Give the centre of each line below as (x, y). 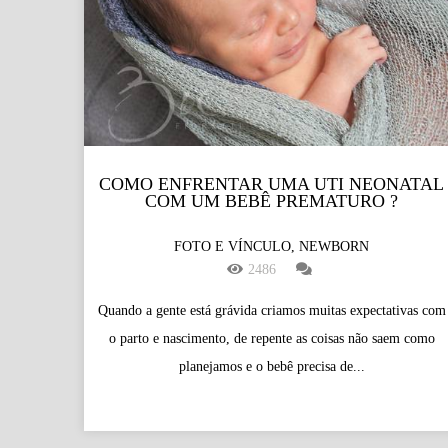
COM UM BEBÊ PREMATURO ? (272, 200)
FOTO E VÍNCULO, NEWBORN (272, 246)
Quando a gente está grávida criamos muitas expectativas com (271, 310)
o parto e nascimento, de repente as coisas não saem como (271, 338)
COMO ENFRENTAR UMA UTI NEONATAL (272, 183)
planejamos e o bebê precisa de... (271, 366)
